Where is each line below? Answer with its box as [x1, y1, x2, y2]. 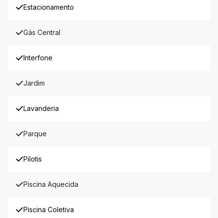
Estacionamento [23, 3, 74, 11]
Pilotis [23, 155, 42, 163]
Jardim [23, 79, 45, 87]
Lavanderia [23, 104, 59, 112]
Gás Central [23, 28, 60, 36]
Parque [23, 129, 47, 138]
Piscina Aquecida [23, 180, 78, 188]
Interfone [23, 54, 53, 62]
